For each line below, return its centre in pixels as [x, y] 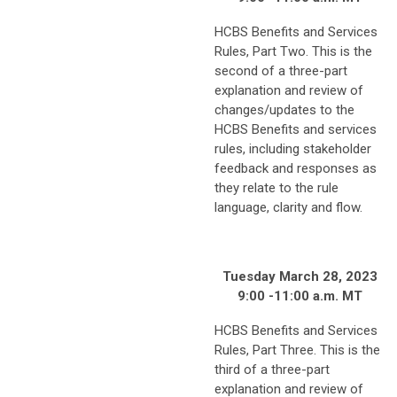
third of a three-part [272, 369]
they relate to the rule [276, 187]
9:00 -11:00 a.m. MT [300, 296]
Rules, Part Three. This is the [297, 350]
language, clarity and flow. [290, 207]
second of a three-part [281, 70]
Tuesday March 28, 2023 [300, 276]
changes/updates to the [284, 109]
